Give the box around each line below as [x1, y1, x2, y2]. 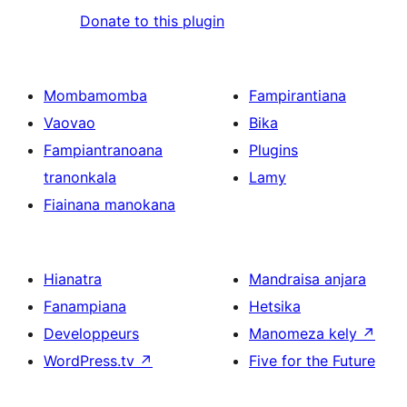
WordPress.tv [44, 351, 139, 370]
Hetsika [249, 296, 301, 315]
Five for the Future [249, 351, 375, 370]
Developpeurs [44, 323, 139, 342]
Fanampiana [44, 296, 126, 315]
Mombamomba [44, 85, 147, 104]
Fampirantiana [249, 85, 346, 104]
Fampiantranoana [44, 140, 163, 159]
